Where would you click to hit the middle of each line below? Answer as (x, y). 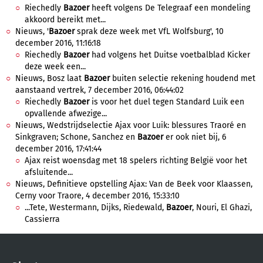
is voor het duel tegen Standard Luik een (167, 102)
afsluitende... (49, 172)
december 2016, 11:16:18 (58, 43)
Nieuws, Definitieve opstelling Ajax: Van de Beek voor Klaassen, (134, 184)
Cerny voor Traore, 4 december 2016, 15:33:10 (97, 196)
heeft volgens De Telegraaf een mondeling (170, 8)
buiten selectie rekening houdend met (183, 78)
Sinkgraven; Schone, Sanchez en (76, 137)
